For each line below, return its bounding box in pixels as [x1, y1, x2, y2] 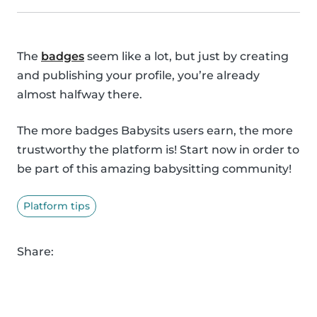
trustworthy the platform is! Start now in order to [17, 143, 299, 157]
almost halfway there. [17, 88, 142, 102]
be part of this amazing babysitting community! [17, 162, 292, 176]
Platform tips [23, 200, 90, 213]
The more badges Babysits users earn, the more [17, 124, 293, 138]
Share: [17, 245, 54, 259]
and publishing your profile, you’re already [17, 69, 260, 83]
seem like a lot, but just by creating [84, 50, 289, 64]
